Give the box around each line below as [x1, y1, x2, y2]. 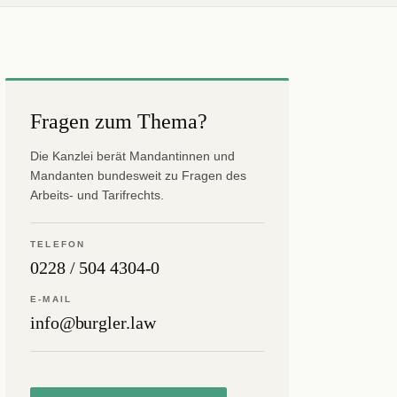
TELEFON [30, 239, 86, 249]
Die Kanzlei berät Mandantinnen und [30, 149, 235, 163]
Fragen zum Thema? [30, 110, 207, 133]
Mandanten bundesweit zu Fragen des [30, 168, 246, 183]
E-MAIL [30, 294, 73, 304]
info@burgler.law [30, 313, 156, 332]
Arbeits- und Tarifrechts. [30, 188, 164, 202]
